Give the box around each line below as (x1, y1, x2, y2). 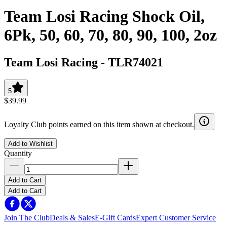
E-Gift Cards (95, 213, 136, 222)
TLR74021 (108, 55, 163, 69)
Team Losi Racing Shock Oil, (4, 7, 205, 26)
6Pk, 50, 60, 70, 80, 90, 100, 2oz (4, 26, 217, 45)
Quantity (4, 148, 32, 158)
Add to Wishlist (8, 139, 53, 147)
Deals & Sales (50, 213, 95, 222)
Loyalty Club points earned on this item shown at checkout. (4, 120, 194, 129)
